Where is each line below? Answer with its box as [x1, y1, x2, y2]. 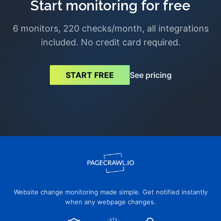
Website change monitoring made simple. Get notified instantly [13, 188, 208, 196]
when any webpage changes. [65, 198, 156, 206]
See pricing [129, 70, 172, 80]
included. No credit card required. [40, 37, 181, 47]
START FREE [65, 70, 114, 80]
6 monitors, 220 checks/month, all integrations [12, 23, 209, 34]
